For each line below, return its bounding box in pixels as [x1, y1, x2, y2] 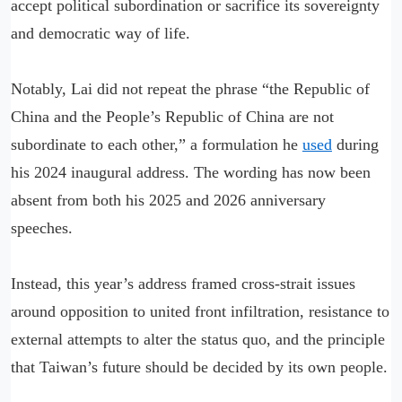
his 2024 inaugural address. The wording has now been [11, 162, 371, 181]
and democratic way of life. [11, 23, 190, 42]
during [332, 135, 379, 153]
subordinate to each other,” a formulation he [11, 135, 302, 153]
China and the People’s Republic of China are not [11, 107, 334, 126]
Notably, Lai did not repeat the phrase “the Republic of [11, 79, 370, 98]
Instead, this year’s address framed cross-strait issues [11, 274, 355, 293]
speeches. [11, 218, 77, 237]
